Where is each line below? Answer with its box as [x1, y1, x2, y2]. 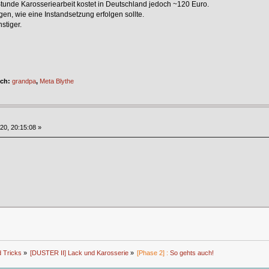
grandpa [11, 77, 36, 85]
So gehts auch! [170, 249, 214, 256]
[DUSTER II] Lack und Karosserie [29, 249, 128, 256]
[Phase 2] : [137, 249, 169, 256]
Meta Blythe [39, 77, 74, 85]
